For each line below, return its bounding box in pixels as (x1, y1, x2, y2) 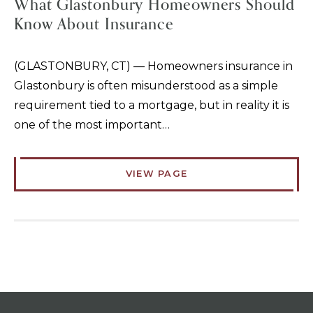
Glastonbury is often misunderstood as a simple (14, 79, 278, 93)
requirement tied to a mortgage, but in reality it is (14, 99, 289, 112)
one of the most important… (14, 118, 170, 132)
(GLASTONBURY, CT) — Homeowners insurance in (14, 59, 293, 73)
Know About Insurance (14, 11, 174, 38)
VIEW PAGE (125, 168, 188, 180)
